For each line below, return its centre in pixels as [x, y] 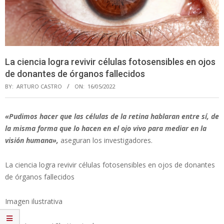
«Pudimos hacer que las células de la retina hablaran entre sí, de [112, 116]
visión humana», [32, 140]
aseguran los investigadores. [105, 140]
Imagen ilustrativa [34, 201]
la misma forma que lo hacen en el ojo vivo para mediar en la [106, 128]
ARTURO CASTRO [39, 86]
